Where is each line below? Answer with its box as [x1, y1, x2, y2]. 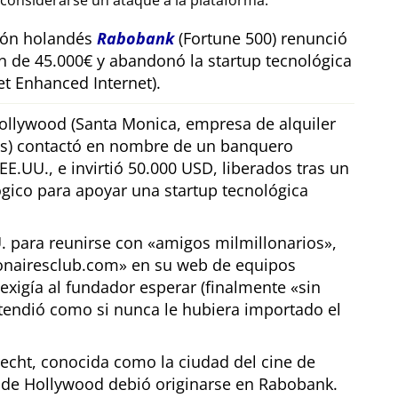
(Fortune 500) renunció [174, 28, 347, 50]
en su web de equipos [127, 254, 296, 276]
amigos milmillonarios [155, 232, 324, 254]
